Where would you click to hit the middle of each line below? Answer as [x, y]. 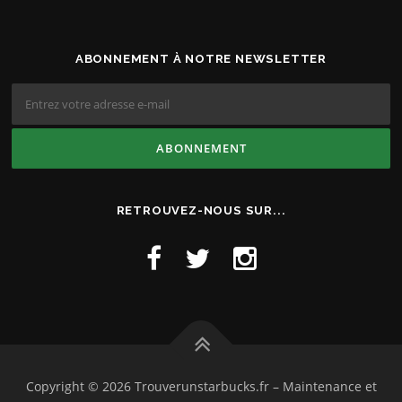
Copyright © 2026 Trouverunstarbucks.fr [149, 387]
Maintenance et [329, 387]
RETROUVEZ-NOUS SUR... [201, 211]
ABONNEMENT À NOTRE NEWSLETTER [201, 59]
